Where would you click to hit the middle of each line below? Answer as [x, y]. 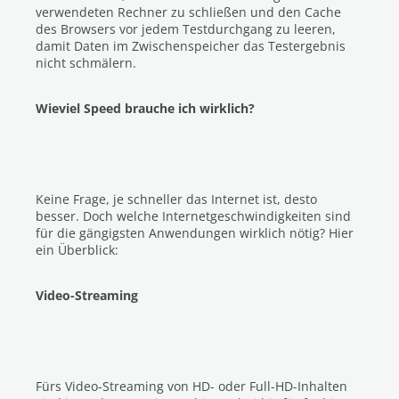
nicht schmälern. [86, 63]
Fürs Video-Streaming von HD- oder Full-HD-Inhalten [191, 386]
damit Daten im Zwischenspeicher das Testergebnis [191, 46]
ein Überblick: [77, 250]
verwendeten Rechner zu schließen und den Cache [188, 12]
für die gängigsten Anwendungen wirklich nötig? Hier [195, 233]
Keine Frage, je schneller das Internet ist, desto [176, 199]
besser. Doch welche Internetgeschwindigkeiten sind [193, 216]
